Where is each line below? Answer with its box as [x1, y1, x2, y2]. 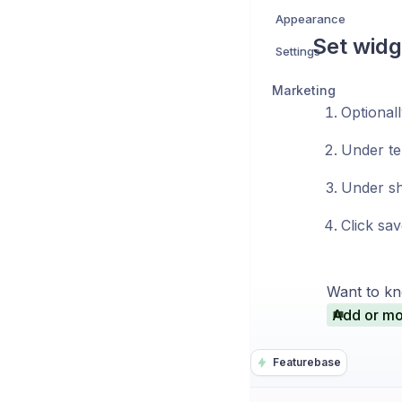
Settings [275, 43, 320, 58]
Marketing [272, 82, 336, 98]
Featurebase [273, 355, 341, 369]
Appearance [275, 11, 345, 26]
